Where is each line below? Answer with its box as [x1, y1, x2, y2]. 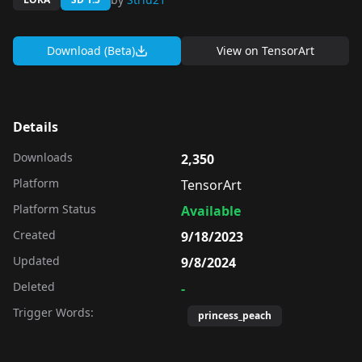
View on [216, 43, 262, 58]
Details [13, 118, 58, 136]
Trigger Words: [13, 305, 94, 320]
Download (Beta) [46, 43, 135, 58]
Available [181, 202, 241, 220]
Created [13, 227, 56, 242]
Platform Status [13, 201, 96, 217]
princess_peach [198, 309, 271, 322]
